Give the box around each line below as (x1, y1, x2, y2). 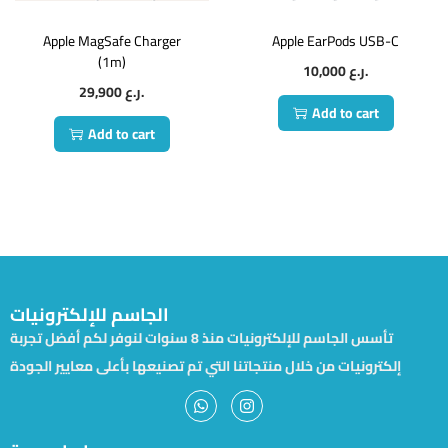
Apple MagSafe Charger (42, 28, 181, 55)
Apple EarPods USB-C (272, 28, 400, 55)
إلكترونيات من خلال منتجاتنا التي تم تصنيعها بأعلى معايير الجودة (10, 353, 401, 380)
